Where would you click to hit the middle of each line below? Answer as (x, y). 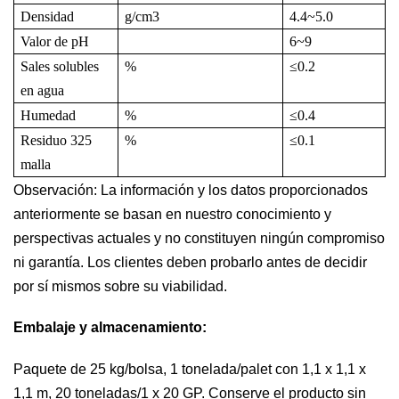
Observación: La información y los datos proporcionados (191, 191)
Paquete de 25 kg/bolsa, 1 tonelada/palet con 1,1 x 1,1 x (190, 370)
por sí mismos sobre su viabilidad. (120, 287)
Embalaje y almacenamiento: (110, 327)
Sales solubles (60, 67)
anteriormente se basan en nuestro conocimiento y (172, 215)
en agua (43, 91)
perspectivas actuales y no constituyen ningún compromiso (199, 239)
